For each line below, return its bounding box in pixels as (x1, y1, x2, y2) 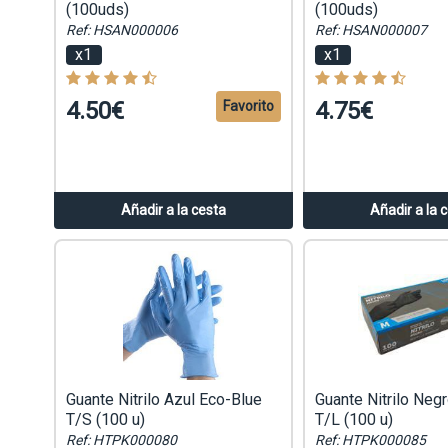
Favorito (222, 98, 274, 115)
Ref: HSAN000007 (314, 22, 427, 39)
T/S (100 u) (65, 410, 145, 430)
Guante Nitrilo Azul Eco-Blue (65, 390, 262, 410)
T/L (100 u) (314, 410, 393, 430)
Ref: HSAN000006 (65, 22, 178, 39)
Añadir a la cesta (120, 202, 226, 218)
